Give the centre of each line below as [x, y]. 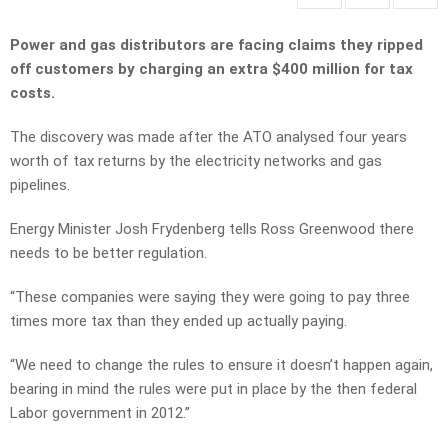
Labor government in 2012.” [100, 413]
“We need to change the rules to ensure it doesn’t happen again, [221, 365]
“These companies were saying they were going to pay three [210, 297]
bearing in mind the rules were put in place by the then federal [213, 389]
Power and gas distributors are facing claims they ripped [216, 45]
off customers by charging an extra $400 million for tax [211, 69]
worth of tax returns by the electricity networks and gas [196, 161]
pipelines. [40, 185]
